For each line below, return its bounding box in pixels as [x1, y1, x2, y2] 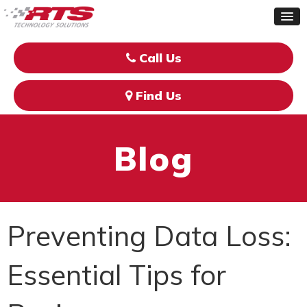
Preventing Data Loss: [7, 218, 291, 253]
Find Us [132, 88, 182, 103]
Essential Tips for [7, 257, 226, 292]
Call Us [135, 50, 182, 66]
